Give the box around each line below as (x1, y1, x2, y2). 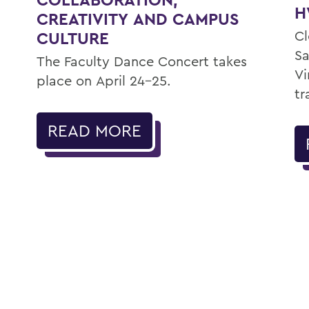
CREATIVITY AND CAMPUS (37, 8, 239, 30)
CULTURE (37, 27, 110, 49)
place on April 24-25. (37, 71, 170, 89)
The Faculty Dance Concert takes (37, 52, 248, 70)
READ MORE (48, 119, 142, 141)
